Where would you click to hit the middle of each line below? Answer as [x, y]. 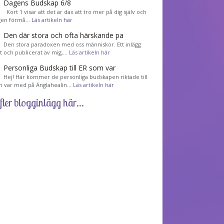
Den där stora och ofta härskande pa [64, 35]
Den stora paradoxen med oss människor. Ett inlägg [72, 44]
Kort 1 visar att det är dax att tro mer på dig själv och [75, 11]
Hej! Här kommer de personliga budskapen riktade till [76, 76]
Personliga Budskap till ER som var [60, 67]
